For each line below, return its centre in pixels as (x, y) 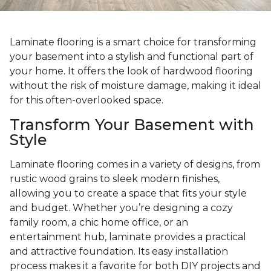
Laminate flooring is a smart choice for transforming (133, 42)
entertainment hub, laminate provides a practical (128, 237)
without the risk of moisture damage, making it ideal (135, 86)
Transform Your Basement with (132, 125)
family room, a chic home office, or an (99, 223)
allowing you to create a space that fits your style (128, 194)
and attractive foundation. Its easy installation (119, 252)
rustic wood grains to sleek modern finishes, (115, 179)
